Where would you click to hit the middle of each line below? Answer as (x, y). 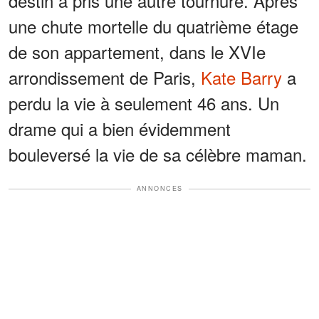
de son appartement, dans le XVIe (137, 52)
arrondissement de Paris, (105, 78)
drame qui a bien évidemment (120, 129)
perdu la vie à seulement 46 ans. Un (144, 103)
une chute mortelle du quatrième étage (153, 26)
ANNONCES (159, 189)
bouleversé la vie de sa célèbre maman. (158, 155)
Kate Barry (241, 78)
